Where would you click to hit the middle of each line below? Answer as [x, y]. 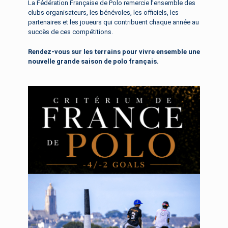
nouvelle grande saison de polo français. [93, 61]
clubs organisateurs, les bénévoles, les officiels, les [103, 13]
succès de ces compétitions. [70, 32]
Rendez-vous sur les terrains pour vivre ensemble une [114, 51]
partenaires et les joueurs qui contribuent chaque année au [113, 22]
